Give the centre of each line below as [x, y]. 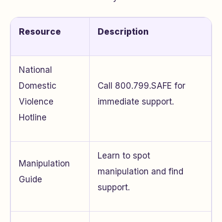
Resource [40, 32]
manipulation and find [140, 172]
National [35, 70]
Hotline [33, 118]
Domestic [38, 86]
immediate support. [136, 102]
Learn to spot [124, 156]
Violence [36, 102]
